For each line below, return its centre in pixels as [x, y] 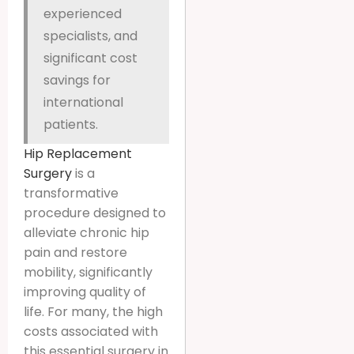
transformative [71, 193]
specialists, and [90, 36]
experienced [83, 13]
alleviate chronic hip [87, 232]
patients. [71, 124]
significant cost [90, 58]
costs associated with [91, 331]
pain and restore [75, 252]
